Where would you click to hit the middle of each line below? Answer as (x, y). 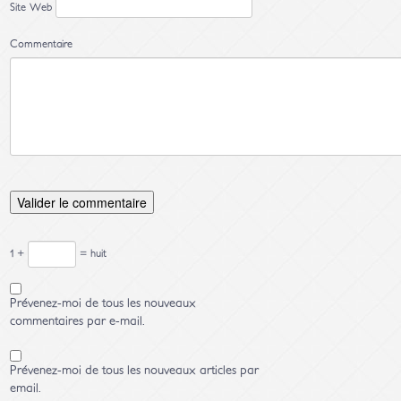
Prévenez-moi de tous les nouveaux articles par (135, 371)
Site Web (31, 8)
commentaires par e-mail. (78, 322)
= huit (92, 253)
